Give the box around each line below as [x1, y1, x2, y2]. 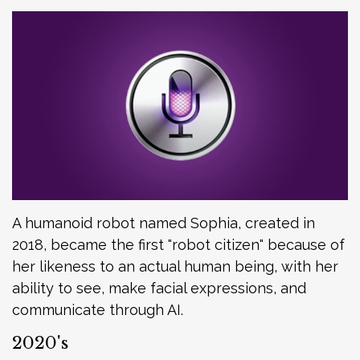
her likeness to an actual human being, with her [12, 257, 338, 275]
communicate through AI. [12, 301, 183, 318]
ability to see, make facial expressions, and [12, 279, 306, 297]
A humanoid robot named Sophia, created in [12, 214, 315, 231]
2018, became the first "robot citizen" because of [12, 235, 345, 253]
